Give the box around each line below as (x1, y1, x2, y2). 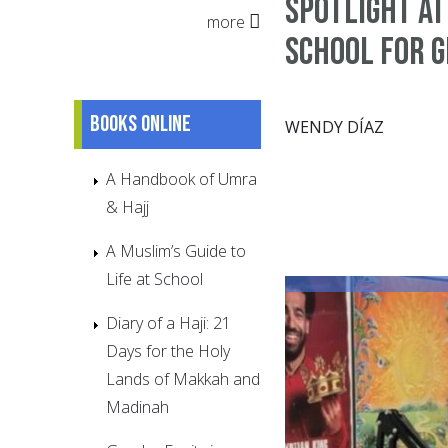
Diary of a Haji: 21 (106, 311, 231, 334)
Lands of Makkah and (106, 367, 260, 390)
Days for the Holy (106, 339, 230, 362)
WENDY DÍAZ (285, 115, 384, 138)
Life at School (106, 267, 203, 290)
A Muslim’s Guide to (106, 239, 246, 262)
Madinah (106, 395, 169, 418)
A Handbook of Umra (106, 167, 257, 190)
